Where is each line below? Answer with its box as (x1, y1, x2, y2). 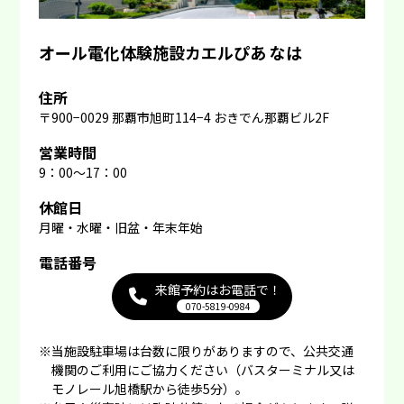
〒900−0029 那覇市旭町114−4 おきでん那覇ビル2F (38, 107, 329, 126)
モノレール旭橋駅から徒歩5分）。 (50, 379, 248, 398)
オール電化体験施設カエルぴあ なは (38, 40, 302, 64)
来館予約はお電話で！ (154, 280, 281, 298)
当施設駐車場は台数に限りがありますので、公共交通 (50, 341, 353, 360)
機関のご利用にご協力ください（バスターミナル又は (50, 360, 354, 379)
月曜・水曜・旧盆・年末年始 (38, 217, 203, 236)
